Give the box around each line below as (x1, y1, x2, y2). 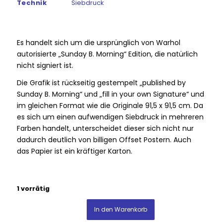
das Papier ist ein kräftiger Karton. (16, 146, 132, 156)
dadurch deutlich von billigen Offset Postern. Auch (16, 134, 191, 145)
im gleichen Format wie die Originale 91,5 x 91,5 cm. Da (16, 100, 203, 111)
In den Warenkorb (94, 205, 148, 214)
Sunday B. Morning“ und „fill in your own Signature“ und (16, 89, 204, 99)
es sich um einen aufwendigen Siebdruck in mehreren (16, 111, 204, 122)
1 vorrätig (16, 183, 50, 193)
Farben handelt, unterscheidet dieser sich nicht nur (16, 123, 194, 133)
